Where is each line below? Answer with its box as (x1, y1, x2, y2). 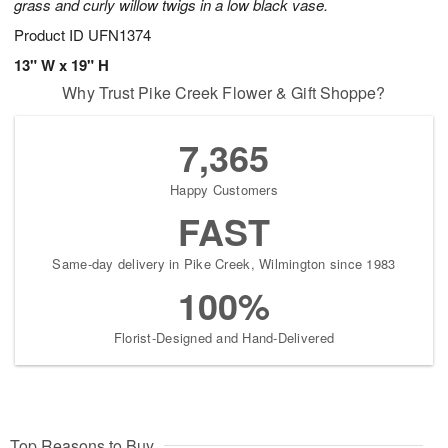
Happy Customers (170, 180, 278, 200)
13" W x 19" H (14, 54, 109, 77)
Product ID (14, 24, 88, 46)
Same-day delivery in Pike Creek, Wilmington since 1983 (52, 254, 396, 274)
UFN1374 (88, 24, 151, 46)
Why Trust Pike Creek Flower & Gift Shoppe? (62, 81, 386, 105)
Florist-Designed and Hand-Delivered (113, 328, 335, 348)
